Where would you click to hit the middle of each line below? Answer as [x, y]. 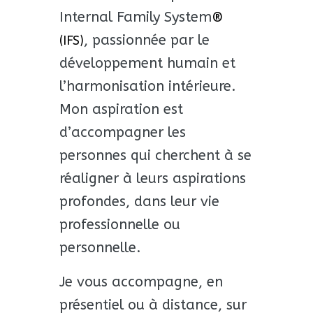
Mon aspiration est [121, 109]
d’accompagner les [122, 132]
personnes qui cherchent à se [155, 155]
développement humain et [147, 63]
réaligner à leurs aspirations [152, 178]
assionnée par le [155, 40]
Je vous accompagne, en [141, 282]
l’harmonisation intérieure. [147, 86]
